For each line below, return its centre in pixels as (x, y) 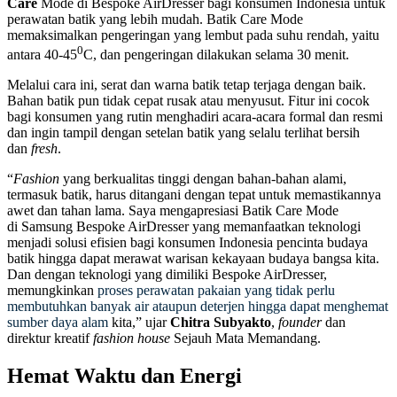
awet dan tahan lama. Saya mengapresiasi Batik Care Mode (173, 211)
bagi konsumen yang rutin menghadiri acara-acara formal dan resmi (195, 117)
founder (300, 323)
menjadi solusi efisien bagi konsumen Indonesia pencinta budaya (187, 243)
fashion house (132, 339)
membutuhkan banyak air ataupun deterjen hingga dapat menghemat (198, 307)
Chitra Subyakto (221, 323)
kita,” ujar (141, 323)
